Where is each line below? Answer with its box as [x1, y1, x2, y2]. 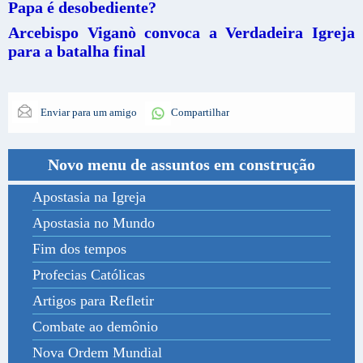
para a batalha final [8, 41, 146, 60]
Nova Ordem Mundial [32, 344, 162, 361]
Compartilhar [171, 105, 229, 118]
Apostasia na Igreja [32, 188, 146, 205]
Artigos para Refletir [32, 292, 154, 309]
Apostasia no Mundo [32, 214, 155, 231]
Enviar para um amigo [38, 105, 137, 118]
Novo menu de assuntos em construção [48, 155, 315, 173]
